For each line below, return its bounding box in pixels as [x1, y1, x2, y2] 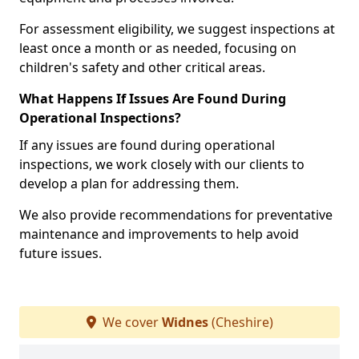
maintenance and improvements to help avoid [19, 225, 299, 243]
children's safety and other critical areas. [19, 58, 265, 76]
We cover [99, 313, 162, 331]
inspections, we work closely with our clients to [19, 155, 305, 173]
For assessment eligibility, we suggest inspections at [19, 20, 335, 38]
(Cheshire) [208, 313, 273, 331]
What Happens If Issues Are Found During [19, 90, 286, 107]
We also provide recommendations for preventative [19, 206, 333, 224]
